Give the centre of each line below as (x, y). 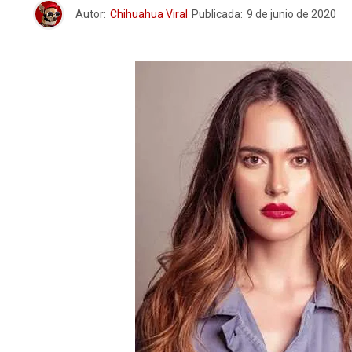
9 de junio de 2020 (291, 14)
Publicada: (217, 14)
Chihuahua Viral (149, 14)
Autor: (91, 14)
